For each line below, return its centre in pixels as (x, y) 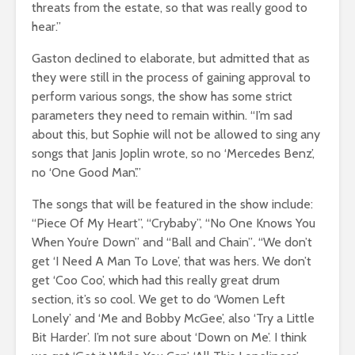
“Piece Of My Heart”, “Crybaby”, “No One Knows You (174, 223)
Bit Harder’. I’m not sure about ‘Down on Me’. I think (169, 337)
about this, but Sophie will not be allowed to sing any (176, 134)
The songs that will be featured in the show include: (172, 204)
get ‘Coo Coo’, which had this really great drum (156, 280)
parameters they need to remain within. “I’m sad (162, 115)
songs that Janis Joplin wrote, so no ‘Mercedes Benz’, (173, 153)
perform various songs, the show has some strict (162, 96)
